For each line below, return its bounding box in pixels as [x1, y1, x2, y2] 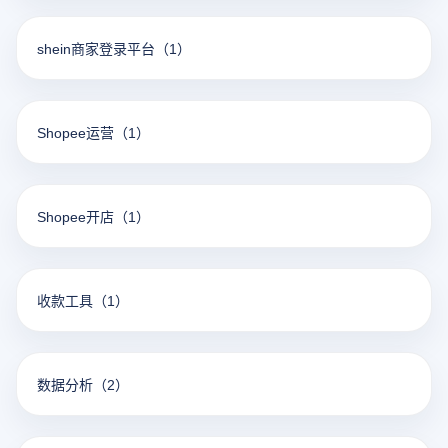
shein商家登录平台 [37, 38, 155, 58]
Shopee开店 [37, 206, 114, 226]
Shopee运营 [37, 122, 114, 142]
